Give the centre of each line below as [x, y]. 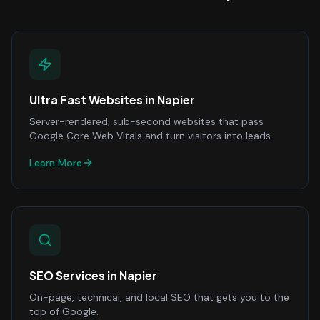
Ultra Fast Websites [86, 100]
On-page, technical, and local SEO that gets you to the [159, 297]
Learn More [56, 163]
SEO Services [67, 275]
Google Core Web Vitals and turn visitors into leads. [151, 136]
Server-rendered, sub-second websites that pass [146, 121]
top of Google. [64, 311]
